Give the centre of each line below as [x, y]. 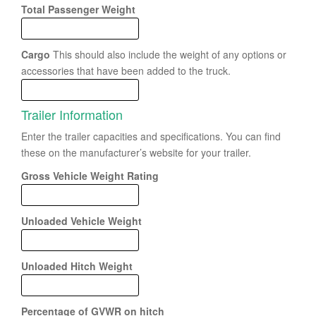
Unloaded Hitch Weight [77, 266]
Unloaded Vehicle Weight [81, 221]
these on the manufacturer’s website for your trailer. [136, 152]
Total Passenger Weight [78, 9]
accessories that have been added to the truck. [126, 71]
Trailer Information [72, 114]
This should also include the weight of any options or [168, 54]
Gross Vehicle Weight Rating [90, 176]
